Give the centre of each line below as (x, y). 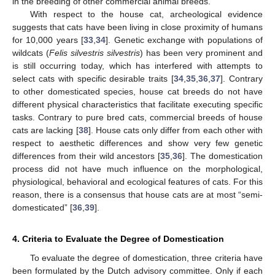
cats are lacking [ (45, 130)
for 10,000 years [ (48, 40)
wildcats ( (31, 53)
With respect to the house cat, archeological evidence (146, 14)
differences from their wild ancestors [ (87, 156)
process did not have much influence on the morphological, (137, 169)
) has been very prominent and (201, 53)
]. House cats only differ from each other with (176, 130)
